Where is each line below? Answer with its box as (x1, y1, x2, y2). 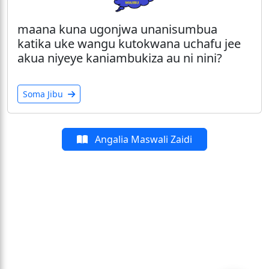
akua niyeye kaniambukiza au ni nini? (17, 50, 222, 67)
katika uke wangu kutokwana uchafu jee (17, 35, 241, 52)
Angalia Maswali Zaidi (92, 133, 192, 147)
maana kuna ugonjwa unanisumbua (17, 21, 217, 38)
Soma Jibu (23, 88, 65, 100)
